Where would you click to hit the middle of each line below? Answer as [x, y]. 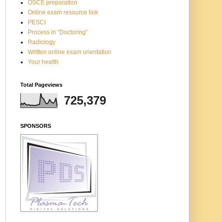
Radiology [42, 42]
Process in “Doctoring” [58, 32]
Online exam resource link [63, 12]
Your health [43, 62]
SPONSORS [36, 126]
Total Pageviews [41, 84]
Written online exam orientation [70, 52]
